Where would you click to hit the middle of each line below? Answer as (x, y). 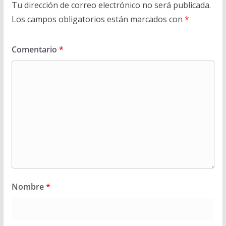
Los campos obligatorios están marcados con (98, 19)
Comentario (35, 49)
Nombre (29, 186)
